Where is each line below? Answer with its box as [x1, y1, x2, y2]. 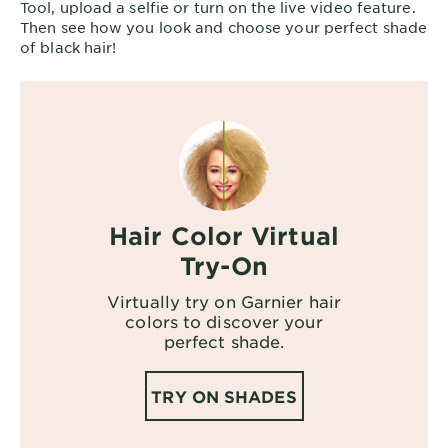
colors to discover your [125, 310, 323, 331]
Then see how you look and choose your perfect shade [20, 17, 428, 36]
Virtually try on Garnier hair [107, 290, 341, 311]
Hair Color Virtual [109, 220, 339, 250]
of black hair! [20, 37, 117, 56]
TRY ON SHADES [151, 385, 297, 406]
